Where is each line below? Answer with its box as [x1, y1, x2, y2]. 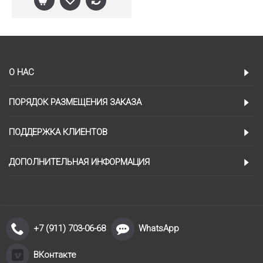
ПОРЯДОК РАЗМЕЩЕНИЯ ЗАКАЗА [9, 97, 141, 108]
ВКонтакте [33, 249, 76, 261]
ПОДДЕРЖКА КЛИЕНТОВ [9, 127, 107, 138]
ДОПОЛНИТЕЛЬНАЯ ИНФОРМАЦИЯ [9, 157, 150, 168]
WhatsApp [139, 223, 179, 234]
